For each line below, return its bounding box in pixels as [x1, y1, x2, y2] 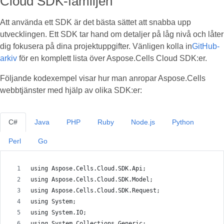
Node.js [131, 118, 155, 126]
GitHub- [192, 42, 219, 50]
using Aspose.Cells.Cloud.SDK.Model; [30, 176, 153, 183]
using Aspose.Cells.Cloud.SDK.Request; [30, 187, 160, 194]
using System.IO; [30, 209, 86, 216]
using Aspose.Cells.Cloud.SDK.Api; [30, 165, 146, 172]
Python [172, 118, 194, 126]
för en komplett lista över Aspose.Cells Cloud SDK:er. [17, 54, 207, 62]
